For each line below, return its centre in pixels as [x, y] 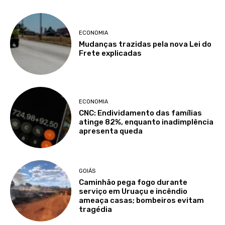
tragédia [96, 209]
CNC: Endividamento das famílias [141, 113]
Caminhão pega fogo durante [133, 182]
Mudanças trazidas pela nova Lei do [145, 44]
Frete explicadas [110, 53]
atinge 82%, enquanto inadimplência [146, 122]
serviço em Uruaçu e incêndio [133, 191]
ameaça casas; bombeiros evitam [142, 200]
